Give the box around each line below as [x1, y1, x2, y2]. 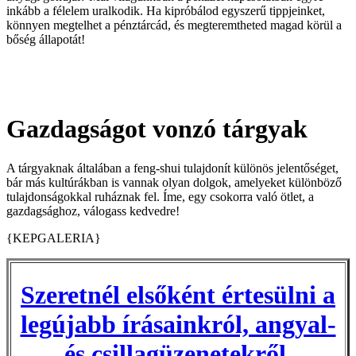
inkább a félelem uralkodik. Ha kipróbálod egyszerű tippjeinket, [6, 3, 325, 17]
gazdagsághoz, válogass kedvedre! [6, 203, 180, 218]
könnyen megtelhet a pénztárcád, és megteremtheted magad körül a [6, 17, 342, 32]
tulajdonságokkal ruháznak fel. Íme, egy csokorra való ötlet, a [6, 189, 314, 203]
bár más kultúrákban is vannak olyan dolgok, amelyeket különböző [6, 175, 342, 189]
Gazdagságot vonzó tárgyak [6, 114, 308, 144]
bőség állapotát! [6, 32, 85, 46]
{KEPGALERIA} [6, 230, 101, 245]
